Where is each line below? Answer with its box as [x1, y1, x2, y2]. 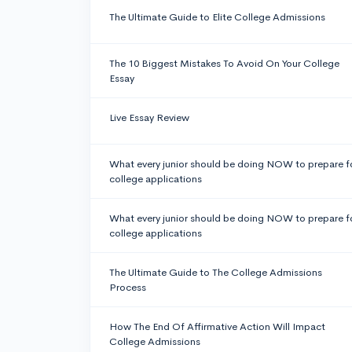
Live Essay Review [109, 111, 189, 125]
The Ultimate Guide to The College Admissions [109, 266, 322, 280]
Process [109, 280, 146, 295]
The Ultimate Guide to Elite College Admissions [109, 10, 325, 24]
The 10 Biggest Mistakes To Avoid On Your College [109, 57, 339, 71]
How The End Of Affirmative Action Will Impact [109, 320, 325, 334]
